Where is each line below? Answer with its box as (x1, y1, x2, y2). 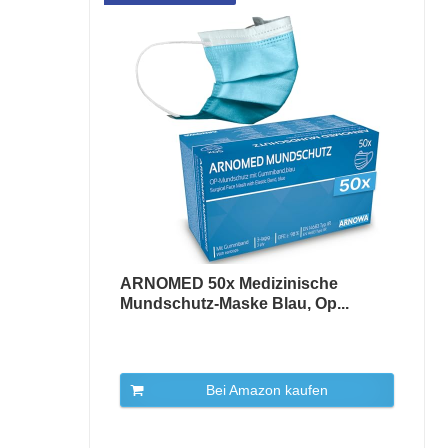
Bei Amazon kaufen (205, 382, 328, 398)
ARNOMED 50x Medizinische (119, 275, 338, 292)
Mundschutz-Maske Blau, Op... (119, 295, 349, 312)
